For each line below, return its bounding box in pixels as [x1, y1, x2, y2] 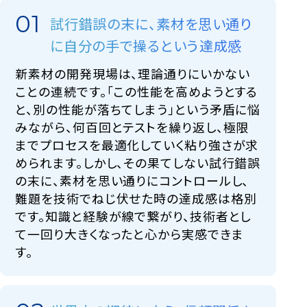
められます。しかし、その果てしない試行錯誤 [15, 153, 261, 172]
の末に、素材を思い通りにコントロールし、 [15, 171, 249, 190]
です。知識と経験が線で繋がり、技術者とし [15, 207, 251, 225]
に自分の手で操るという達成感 [49, 36, 243, 56]
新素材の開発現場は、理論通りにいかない [15, 64, 250, 83]
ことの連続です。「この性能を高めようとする [15, 82, 258, 101]
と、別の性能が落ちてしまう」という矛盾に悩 [15, 100, 261, 119]
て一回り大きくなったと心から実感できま [15, 225, 244, 243]
